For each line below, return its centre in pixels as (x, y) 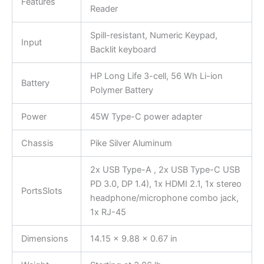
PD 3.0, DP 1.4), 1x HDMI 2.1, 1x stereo (166, 184)
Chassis (37, 143)
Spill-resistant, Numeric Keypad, (154, 36)
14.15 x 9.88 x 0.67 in (133, 239)
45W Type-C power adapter (146, 117)
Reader (104, 9)
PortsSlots (42, 191)
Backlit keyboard (123, 50)
